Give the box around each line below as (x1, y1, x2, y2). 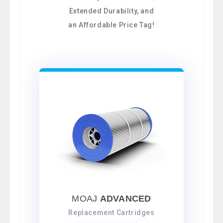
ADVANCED (100, 194, 151, 204)
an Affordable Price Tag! (68, 21, 155, 29)
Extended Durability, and (69, 7, 154, 15)
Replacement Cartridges (68, 209, 155, 217)
